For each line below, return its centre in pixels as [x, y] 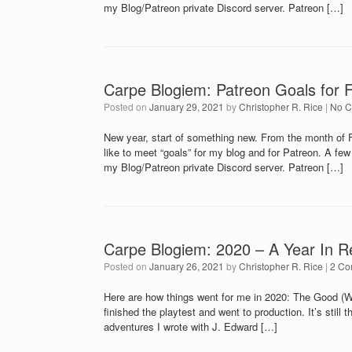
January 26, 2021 [187, 266]
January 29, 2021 [187, 107]
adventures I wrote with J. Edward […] [191, 327]
